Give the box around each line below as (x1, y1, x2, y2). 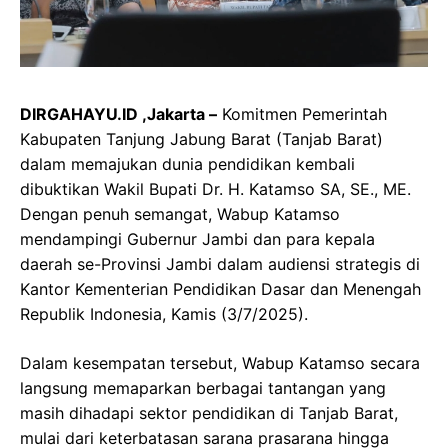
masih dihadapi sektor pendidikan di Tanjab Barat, (20, 402, 398, 423)
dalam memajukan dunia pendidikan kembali (20, 153, 355, 174)
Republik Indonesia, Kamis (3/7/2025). (20, 303, 308, 324)
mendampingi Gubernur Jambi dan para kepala (20, 228, 375, 249)
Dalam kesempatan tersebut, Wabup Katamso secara (20, 352, 420, 373)
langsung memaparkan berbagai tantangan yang (20, 377, 386, 398)
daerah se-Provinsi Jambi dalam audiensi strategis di (20, 253, 420, 274)
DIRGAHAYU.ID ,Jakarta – (20, 103, 217, 124)
